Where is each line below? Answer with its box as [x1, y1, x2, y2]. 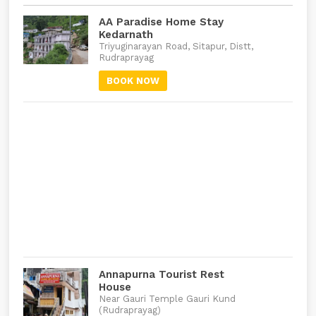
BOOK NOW [106, 75, 159, 86]
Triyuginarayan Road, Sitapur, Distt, [98, 41, 253, 51]
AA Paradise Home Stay [98, 16, 224, 28]
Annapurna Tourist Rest [98, 268, 224, 281]
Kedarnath [98, 28, 153, 41]
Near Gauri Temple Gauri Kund [98, 293, 236, 304]
